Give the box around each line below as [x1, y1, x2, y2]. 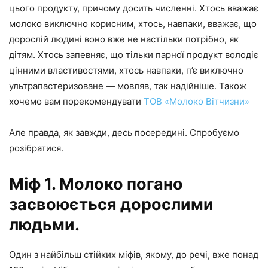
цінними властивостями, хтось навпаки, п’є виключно [9, 65, 243, 77]
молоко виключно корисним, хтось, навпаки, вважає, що [9, 18, 257, 30]
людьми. [9, 215, 80, 235]
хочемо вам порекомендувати [9, 96, 144, 108]
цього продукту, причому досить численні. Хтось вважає [9, 2, 258, 14]
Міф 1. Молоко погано [9, 174, 183, 194]
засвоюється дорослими [9, 194, 214, 215]
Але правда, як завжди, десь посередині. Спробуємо [9, 127, 239, 139]
